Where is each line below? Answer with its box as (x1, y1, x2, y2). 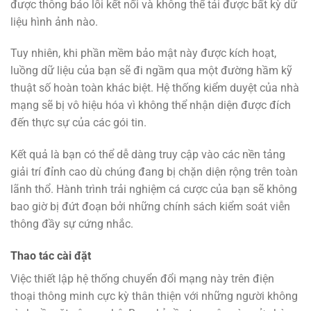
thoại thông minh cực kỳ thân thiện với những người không (10, 289, 298, 303)
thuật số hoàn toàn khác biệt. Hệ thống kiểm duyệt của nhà (10, 81, 299, 95)
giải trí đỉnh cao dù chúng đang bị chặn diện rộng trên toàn (10, 165, 298, 179)
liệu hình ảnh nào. (10, 15, 98, 28)
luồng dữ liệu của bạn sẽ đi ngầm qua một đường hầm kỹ (10, 64, 292, 78)
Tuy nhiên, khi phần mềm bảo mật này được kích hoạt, (10, 47, 276, 60)
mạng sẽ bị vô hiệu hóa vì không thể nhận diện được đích (10, 99, 291, 112)
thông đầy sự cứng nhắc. (10, 217, 133, 231)
